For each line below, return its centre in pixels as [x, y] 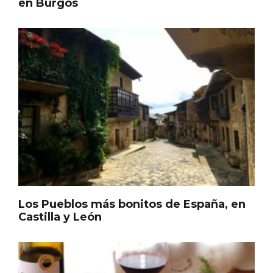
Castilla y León [60, 202]
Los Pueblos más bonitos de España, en [132, 189]
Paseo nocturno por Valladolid [105, 208]
